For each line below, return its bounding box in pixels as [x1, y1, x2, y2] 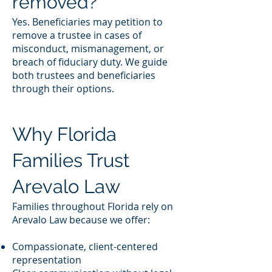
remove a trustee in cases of [12, 29, 141, 42]
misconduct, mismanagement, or [12, 42, 164, 55]
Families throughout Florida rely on [12, 200, 173, 213]
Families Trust [12, 149, 129, 171]
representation [12, 253, 81, 267]
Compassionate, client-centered [12, 240, 158, 253]
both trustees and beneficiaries [12, 69, 155, 82]
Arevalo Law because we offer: [12, 213, 150, 226]
